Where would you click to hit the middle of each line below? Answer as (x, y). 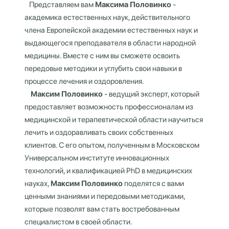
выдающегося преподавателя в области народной (110, 43)
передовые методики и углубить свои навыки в (103, 68)
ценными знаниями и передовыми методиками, (105, 196)
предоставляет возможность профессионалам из (109, 107)
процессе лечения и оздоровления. (84, 81)
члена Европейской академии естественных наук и (111, 30)
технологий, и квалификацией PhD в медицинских (108, 171)
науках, (38, 184)
